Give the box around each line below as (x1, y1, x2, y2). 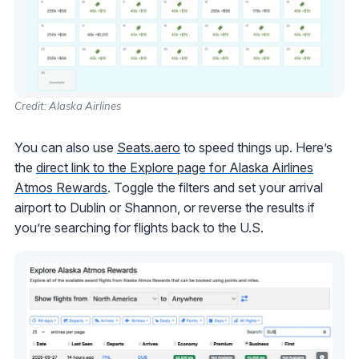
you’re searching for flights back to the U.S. (14, 219, 264, 236)
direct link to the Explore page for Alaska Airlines (36, 159, 313, 175)
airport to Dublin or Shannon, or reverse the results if (14, 199, 315, 216)
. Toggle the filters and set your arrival (107, 179, 323, 196)
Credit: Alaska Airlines (14, 99, 121, 112)
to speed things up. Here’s (180, 139, 333, 155)
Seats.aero (117, 139, 180, 155)
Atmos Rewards (14, 179, 107, 196)
